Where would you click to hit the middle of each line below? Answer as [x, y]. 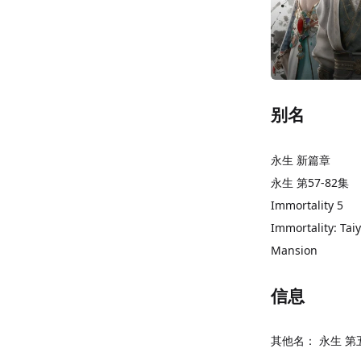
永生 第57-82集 [310, 182]
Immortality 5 [307, 205]
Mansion [294, 250]
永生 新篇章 [301, 160]
